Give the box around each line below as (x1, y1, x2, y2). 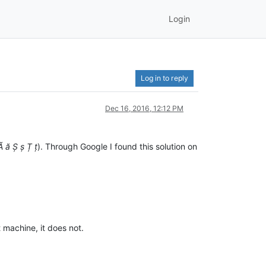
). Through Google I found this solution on (37, 141, 197, 151)
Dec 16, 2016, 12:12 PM (105, 103, 183, 113)
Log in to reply (141, 73, 188, 83)
